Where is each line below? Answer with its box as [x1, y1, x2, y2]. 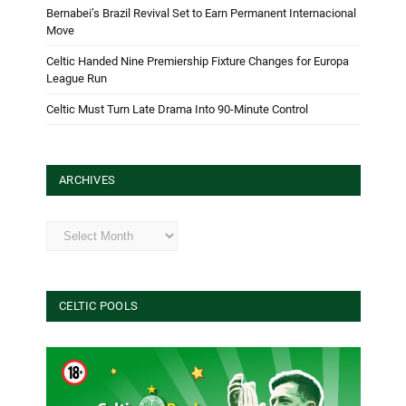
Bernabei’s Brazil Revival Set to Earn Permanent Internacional [46, 5, 356, 20]
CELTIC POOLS [59, 298, 139, 313]
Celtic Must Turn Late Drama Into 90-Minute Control [46, 101, 308, 116]
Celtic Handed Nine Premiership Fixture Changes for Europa [46, 53, 349, 68]
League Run [46, 71, 107, 85]
